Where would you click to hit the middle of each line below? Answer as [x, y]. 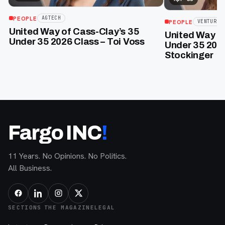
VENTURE [208, 22]
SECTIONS [25, 207]
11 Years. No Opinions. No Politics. [67, 156]
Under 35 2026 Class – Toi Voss [77, 42]
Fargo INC [55, 133]
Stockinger [189, 55]
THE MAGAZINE [69, 207]
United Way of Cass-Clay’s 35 [74, 32]
